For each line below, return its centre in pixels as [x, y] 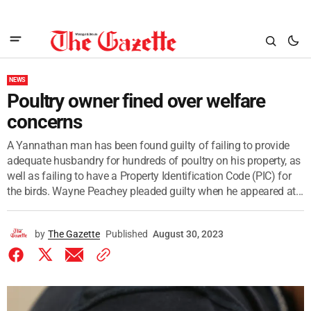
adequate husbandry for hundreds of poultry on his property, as [154, 161]
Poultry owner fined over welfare [136, 101]
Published [127, 234]
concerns [45, 122]
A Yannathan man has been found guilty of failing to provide [149, 145]
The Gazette [74, 234]
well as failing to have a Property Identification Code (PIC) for [149, 176]
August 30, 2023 [188, 234]
